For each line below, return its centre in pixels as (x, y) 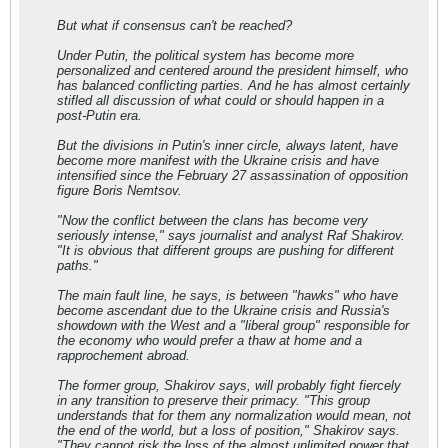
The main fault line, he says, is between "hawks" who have (227, 295)
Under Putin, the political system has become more (205, 55)
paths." (77, 265)
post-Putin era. (99, 115)
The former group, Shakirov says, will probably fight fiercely (229, 385)
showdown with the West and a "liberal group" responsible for (233, 325)
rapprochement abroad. (123, 355)
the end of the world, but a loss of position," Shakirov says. (228, 430)
